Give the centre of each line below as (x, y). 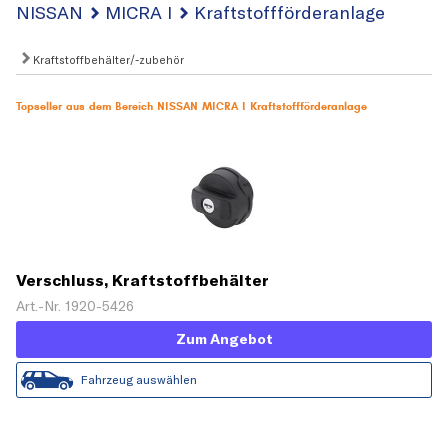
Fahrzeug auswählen (139, 380)
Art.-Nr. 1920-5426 (75, 306)
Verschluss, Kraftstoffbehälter (142, 280)
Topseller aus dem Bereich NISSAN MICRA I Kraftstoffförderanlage (191, 106)
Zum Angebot (224, 339)
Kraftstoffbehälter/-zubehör (107, 59)
